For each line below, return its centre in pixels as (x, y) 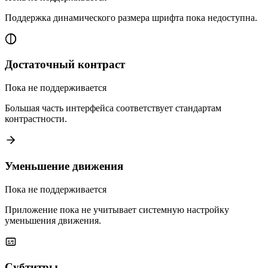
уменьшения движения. (53, 220)
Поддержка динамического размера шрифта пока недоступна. (131, 17)
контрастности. (36, 119)
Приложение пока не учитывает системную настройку (117, 209)
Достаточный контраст (65, 65)
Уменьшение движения (64, 166)
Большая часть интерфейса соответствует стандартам (113, 108)
